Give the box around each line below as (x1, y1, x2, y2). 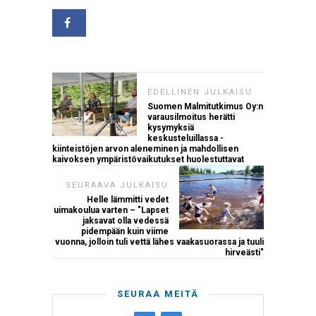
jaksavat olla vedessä (83, 216, 169, 226)
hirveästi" (225, 248, 264, 258)
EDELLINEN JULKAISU (147, 87, 253, 97)
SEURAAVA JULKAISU (66, 181, 169, 190)
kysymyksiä (147, 123, 194, 133)
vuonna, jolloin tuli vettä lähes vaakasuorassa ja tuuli (55, 237, 264, 248)
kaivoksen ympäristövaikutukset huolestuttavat (52, 154, 244, 165)
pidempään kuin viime (81, 226, 169, 237)
